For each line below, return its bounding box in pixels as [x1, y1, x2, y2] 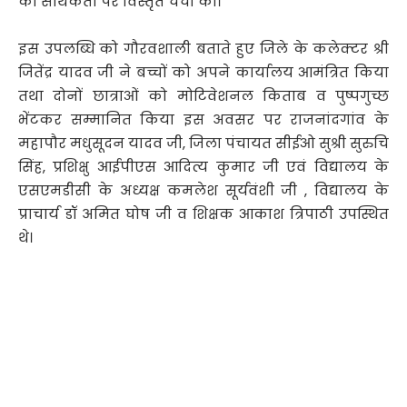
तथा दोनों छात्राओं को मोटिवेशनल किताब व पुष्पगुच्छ [18, 86, 389, 106]
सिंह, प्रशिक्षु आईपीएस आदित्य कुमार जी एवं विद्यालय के [18, 157, 389, 177]
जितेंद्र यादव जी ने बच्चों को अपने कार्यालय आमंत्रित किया [18, 63, 389, 83]
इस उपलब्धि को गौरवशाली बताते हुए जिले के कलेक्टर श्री [18, 39, 389, 59]
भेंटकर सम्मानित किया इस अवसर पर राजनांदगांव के [18, 110, 389, 130]
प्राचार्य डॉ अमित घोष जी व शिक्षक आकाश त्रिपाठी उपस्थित [18, 204, 389, 224]
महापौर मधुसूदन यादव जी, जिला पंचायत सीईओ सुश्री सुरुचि [18, 134, 389, 154]
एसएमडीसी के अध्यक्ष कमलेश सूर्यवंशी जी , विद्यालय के [18, 181, 389, 201]
